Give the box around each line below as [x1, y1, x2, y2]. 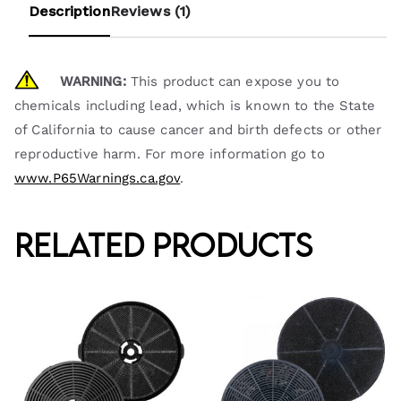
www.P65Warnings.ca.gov [14, 170, 181, 187]
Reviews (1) [109, 3, 192, 21]
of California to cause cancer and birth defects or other [14, 122, 382, 139]
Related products [14, 226, 313, 265]
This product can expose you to [125, 73, 340, 90]
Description [29, 3, 110, 21]
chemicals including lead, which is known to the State [14, 98, 375, 115]
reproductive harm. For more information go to [14, 146, 325, 163]
